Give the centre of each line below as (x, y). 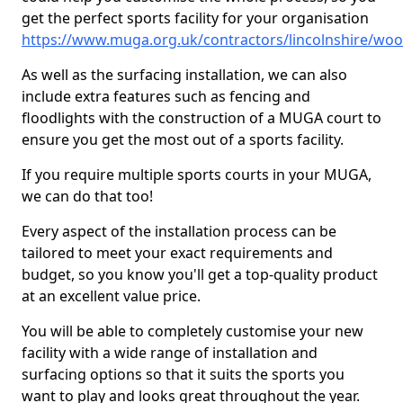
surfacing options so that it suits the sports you (183, 374)
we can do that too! (87, 196)
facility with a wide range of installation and (170, 353)
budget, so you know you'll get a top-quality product (200, 274)
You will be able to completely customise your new (193, 331)
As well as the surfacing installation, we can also (184, 75)
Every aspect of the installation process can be (179, 231)
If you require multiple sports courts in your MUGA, (197, 175)
